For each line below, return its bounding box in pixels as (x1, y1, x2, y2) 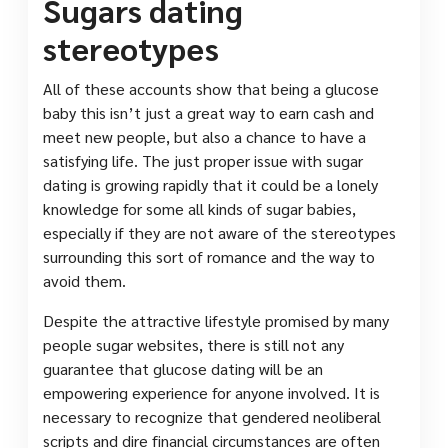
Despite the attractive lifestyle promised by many (43, 309, 389, 331)
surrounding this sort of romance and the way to (43, 245, 375, 267)
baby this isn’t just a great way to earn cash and (43, 101, 374, 123)
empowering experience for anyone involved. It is (43, 381, 380, 403)
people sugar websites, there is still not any (43, 333, 344, 355)
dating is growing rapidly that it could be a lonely (43, 173, 378, 195)
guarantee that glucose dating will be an (43, 357, 323, 379)
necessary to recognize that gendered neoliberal (43, 405, 381, 427)
